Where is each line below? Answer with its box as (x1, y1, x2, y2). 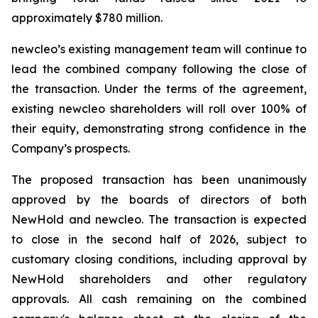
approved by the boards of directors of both (11, 192, 307, 207)
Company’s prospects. (11, 141, 130, 155)
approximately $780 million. (11, 11, 163, 25)
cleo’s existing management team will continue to (34, 42, 307, 56)
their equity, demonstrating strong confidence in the (11, 121, 307, 136)
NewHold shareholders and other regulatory (11, 272, 307, 286)
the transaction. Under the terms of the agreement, (11, 82, 307, 96)
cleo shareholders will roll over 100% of (82, 102, 307, 116)
